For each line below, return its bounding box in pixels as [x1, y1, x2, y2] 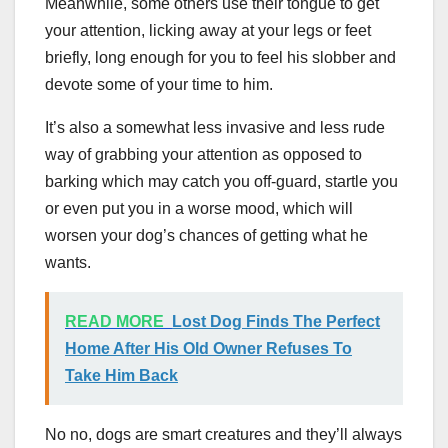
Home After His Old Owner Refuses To [65, 340, 352, 358]
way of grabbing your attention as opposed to [45, 146, 362, 164]
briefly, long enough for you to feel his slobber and [45, 49, 396, 67]
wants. [45, 254, 91, 272]
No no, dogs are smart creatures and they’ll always [45, 426, 402, 444]
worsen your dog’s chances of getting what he [45, 227, 368, 245]
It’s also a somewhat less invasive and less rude [45, 119, 385, 137]
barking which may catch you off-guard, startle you [45, 173, 398, 191]
